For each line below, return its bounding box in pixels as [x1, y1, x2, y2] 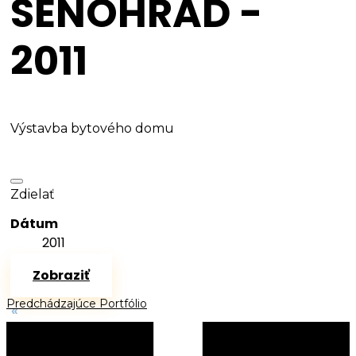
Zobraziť [33, 265, 90, 284]
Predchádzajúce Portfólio [6, 296, 147, 311]
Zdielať [10, 186, 55, 202]
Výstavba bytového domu [10, 120, 174, 136]
